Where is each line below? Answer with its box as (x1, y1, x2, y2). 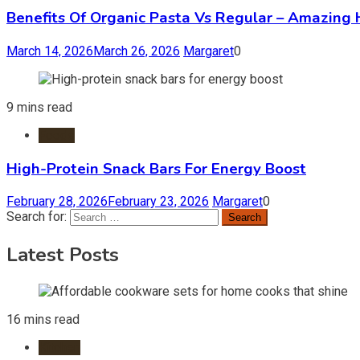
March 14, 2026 (6, 43, 93, 59)
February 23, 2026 (108, 194, 209, 210)
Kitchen (39, 340, 80, 356)
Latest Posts (6, 242, 119, 268)
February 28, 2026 (6, 194, 108, 210)
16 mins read (6, 312, 80, 328)
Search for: (6, 209, 67, 225)
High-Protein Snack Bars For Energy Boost (6, 157, 306, 179)
